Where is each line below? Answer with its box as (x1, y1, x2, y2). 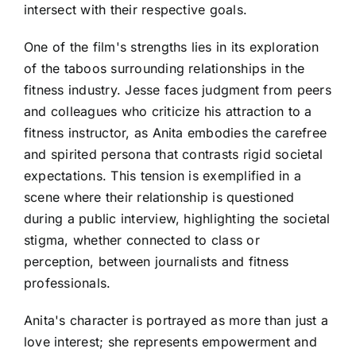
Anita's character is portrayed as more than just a (24, 312, 328, 329)
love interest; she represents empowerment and (24, 334, 317, 350)
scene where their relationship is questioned (24, 189, 295, 206)
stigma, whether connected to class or (24, 232, 260, 249)
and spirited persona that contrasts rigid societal (24, 146, 323, 163)
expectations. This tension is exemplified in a (24, 168, 302, 184)
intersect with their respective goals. (24, 2, 248, 18)
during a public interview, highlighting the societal (24, 211, 331, 227)
